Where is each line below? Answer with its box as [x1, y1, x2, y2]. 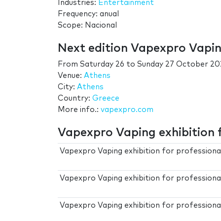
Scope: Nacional [58, 21, 117, 29]
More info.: [58, 106, 101, 113]
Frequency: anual [58, 10, 119, 18]
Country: [58, 94, 92, 102]
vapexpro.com [101, 106, 153, 113]
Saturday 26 [80, 60, 124, 68]
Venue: [58, 72, 84, 79]
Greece [92, 94, 119, 102]
